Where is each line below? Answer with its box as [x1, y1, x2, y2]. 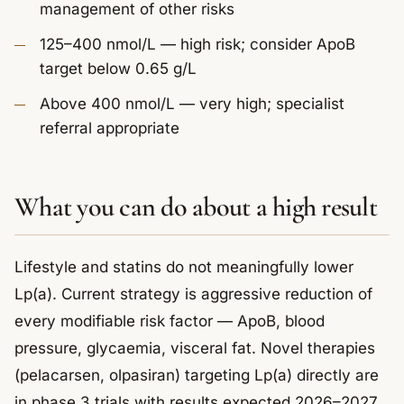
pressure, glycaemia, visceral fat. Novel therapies [14, 339, 375, 357]
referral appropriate [40, 119, 179, 137]
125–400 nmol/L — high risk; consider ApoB [40, 35, 355, 53]
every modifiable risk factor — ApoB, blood [14, 312, 325, 330]
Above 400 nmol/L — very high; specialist [40, 95, 344, 113]
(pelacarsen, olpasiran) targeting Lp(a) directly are [14, 366, 379, 384]
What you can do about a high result [14, 190, 377, 224]
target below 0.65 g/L [40, 60, 197, 78]
